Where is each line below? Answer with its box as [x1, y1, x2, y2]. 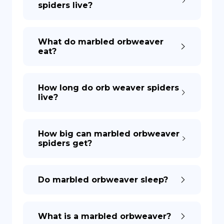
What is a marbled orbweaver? [38, 211, 171, 221]
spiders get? [38, 138, 92, 148]
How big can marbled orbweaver [38, 129, 179, 138]
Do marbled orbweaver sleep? [38, 175, 168, 184]
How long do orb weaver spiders [38, 83, 179, 92]
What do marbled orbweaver [38, 37, 163, 46]
